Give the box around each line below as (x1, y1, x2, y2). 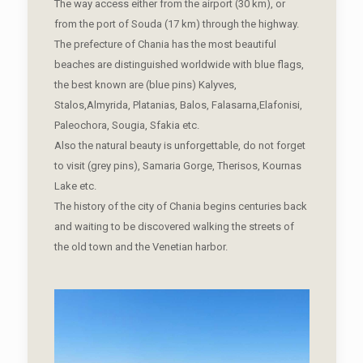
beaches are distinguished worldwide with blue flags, (53, 58, 304, 70)
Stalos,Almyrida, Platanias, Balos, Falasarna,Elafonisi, (53, 99, 302, 111)
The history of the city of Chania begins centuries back (53, 200, 307, 212)
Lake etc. (53, 180, 96, 192)
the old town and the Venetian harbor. (53, 241, 228, 253)
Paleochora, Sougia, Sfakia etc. (53, 119, 199, 131)
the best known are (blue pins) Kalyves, (53, 79, 237, 91)
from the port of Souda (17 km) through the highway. (53, 18, 299, 30)
